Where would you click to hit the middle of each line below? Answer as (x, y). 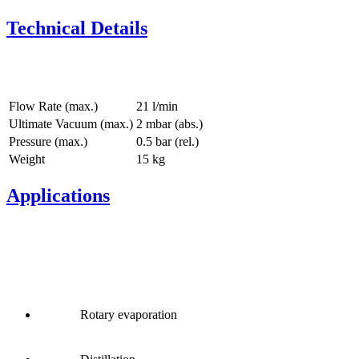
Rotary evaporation (129, 314)
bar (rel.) (177, 141)
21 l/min (157, 106)
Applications (58, 195)
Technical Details (77, 28)
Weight (27, 159)
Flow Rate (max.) (53, 106)
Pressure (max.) (48, 141)
